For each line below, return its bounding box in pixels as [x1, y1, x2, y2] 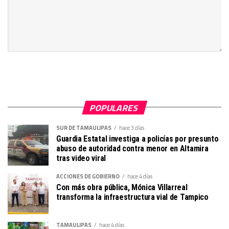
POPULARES [88, 100, 141, 114]
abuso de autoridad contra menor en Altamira [56, 143, 209, 153]
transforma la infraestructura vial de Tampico [56, 192, 209, 202]
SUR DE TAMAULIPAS [56, 123, 111, 132]
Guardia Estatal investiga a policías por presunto [56, 133, 219, 144]
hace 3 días [119, 123, 144, 132]
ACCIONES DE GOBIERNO [56, 171, 120, 180]
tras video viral [56, 153, 106, 163]
